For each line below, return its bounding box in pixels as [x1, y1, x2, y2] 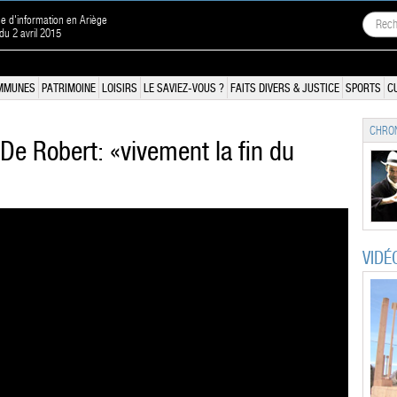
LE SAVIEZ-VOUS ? [144, 82, 224, 95]
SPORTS [346, 82, 381, 95]
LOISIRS [102, 82, 137, 95]
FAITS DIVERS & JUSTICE [230, 82, 339, 95]
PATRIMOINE [42, 82, 96, 95]
